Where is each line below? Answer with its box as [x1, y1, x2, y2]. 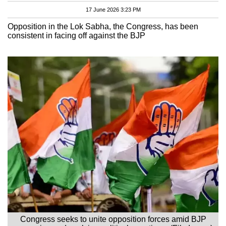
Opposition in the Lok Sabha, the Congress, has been [8, 22, 198, 31]
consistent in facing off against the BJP [8, 31, 145, 40]
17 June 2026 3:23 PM [85, 6, 141, 13]
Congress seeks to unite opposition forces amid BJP [20, 214, 206, 223]
